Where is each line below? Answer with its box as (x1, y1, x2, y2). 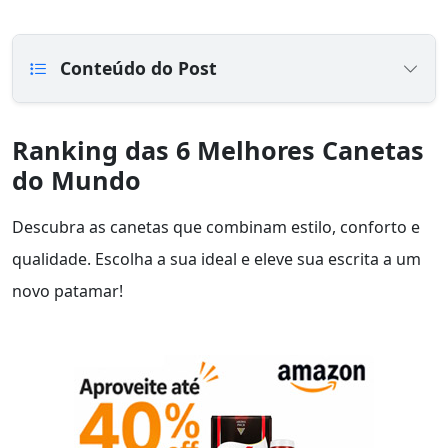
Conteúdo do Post (55, 56, 217, 81)
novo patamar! (12, 280, 123, 303)
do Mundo (12, 163, 141, 198)
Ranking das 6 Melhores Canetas (12, 133, 424, 168)
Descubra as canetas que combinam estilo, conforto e (12, 216, 420, 239)
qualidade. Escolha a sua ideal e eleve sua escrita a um (12, 248, 421, 271)
